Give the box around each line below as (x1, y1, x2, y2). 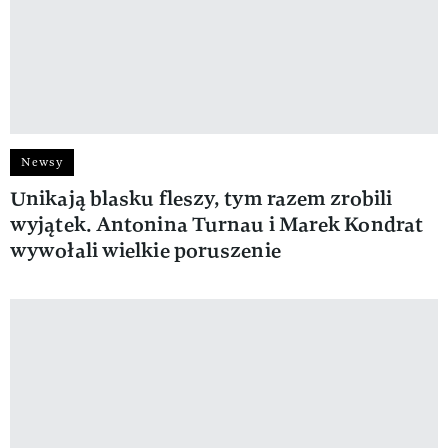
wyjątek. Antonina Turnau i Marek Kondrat (10, 210, 424, 238)
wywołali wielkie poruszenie (10, 236, 281, 264)
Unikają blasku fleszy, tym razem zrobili (10, 184, 393, 212)
